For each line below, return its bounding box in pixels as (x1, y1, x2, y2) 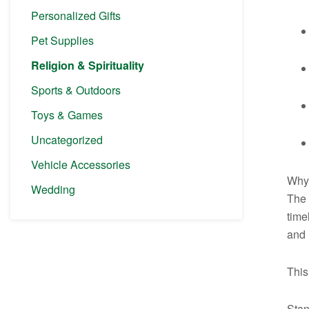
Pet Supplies (31, 32, 94, 48)
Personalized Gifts (31, 7, 121, 23)
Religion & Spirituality (31, 57, 144, 73)
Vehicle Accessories (31, 156, 130, 172)
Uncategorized (31, 131, 103, 148)
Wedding (31, 181, 75, 197)
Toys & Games (31, 106, 103, 123)
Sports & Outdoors (31, 81, 121, 98)
